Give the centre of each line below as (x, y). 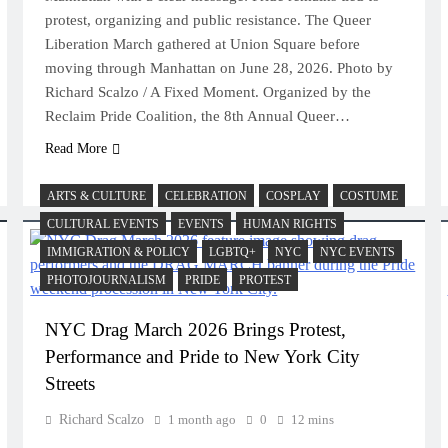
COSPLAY (294, 196)
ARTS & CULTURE (97, 196)
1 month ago (202, 419)
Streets (70, 383)
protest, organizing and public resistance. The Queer (208, 20)
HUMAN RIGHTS (290, 224)
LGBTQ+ (233, 252)
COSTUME (369, 196)
